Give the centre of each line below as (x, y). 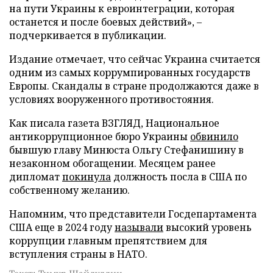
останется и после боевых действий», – (105, 22)
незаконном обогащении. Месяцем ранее (112, 163)
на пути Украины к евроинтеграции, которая (122, 9)
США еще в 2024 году (62, 227)
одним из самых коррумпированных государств (130, 73)
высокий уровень (207, 227)
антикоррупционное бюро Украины (100, 136)
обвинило (214, 136)
